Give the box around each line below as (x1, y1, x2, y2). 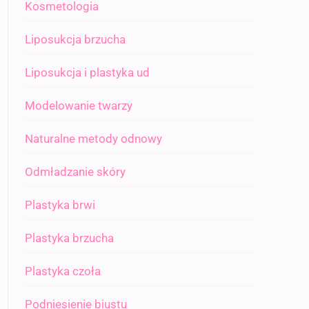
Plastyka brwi (25, 198, 95, 212)
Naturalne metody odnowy (25, 132, 162, 146)
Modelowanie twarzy (25, 99, 132, 112)
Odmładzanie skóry (25, 165, 126, 179)
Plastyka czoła (25, 264, 101, 278)
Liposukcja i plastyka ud (25, 66, 150, 79)
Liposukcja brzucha (25, 32, 126, 46)
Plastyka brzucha (25, 231, 114, 245)
